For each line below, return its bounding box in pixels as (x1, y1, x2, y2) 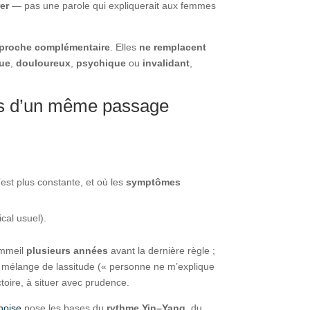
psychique (76, 57, 127, 69)
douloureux (16, 57, 71, 69)
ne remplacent (139, 41, 207, 53)
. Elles (110, 41, 140, 53)
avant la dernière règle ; (108, 244, 216, 256)
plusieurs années (26, 244, 109, 256)
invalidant (143, 57, 190, 69)
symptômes (126, 176, 181, 188)
